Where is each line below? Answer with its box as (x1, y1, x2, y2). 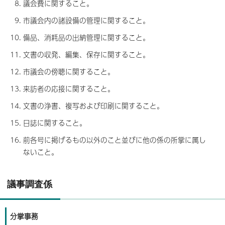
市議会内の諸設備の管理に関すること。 (23, 15, 150, 26)
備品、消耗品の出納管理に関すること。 (23, 32, 150, 43)
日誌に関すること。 (23, 117, 86, 128)
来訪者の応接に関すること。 (23, 83, 115, 94)
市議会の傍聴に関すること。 (23, 66, 115, 77)
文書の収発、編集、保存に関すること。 (23, 49, 150, 60)
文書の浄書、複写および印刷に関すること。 (23, 100, 164, 111)
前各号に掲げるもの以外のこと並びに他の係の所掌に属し (23, 134, 206, 145)
